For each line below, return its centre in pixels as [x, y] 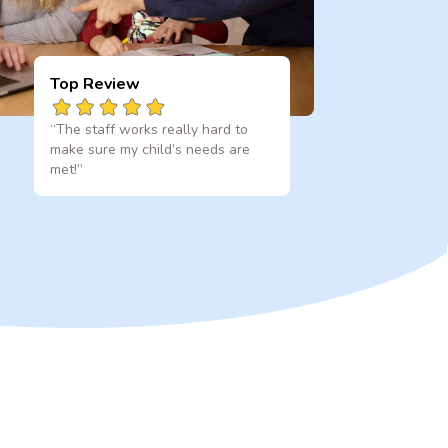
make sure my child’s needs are [149, 149]
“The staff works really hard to [148, 129]
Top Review [94, 83]
